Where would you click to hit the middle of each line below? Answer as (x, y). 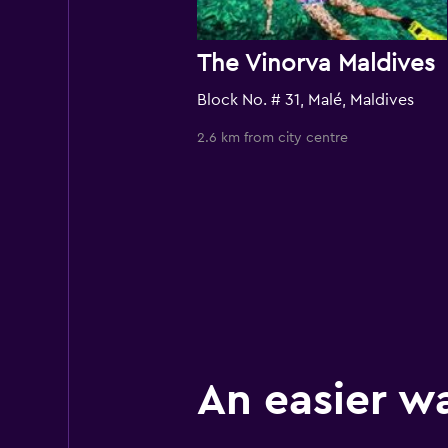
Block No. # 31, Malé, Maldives (305, 100)
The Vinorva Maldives (315, 64)
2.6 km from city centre (272, 138)
